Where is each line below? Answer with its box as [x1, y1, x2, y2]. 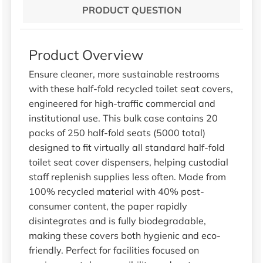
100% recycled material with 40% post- [28, 185, 204, 197]
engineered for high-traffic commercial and [28, 97, 215, 109]
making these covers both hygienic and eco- [28, 229, 221, 241]
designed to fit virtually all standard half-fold [28, 141, 225, 153]
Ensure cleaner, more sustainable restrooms [28, 68, 220, 80]
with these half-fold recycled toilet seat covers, [28, 82, 233, 95]
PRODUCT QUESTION [82, 4, 181, 16]
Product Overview [28, 45, 143, 63]
